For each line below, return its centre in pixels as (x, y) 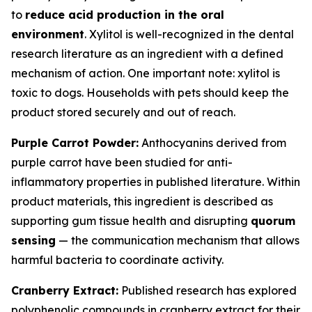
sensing (33, 240)
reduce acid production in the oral (125, 15)
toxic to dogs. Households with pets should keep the (150, 93)
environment (48, 34)
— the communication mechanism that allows (178, 240)
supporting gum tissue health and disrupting (131, 221)
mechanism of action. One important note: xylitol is (146, 73)
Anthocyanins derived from (212, 143)
